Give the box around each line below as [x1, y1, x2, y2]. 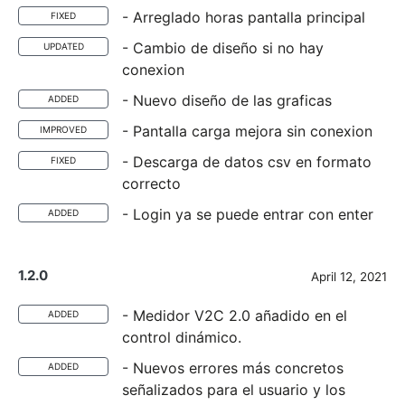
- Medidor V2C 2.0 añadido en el [122, 306, 347, 325]
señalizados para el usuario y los [122, 381, 345, 399]
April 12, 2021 [311, 269, 387, 284]
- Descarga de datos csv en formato [122, 153, 372, 171]
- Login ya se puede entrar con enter [122, 205, 373, 223]
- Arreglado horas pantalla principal [122, 8, 365, 26]
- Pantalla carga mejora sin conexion [122, 122, 372, 140]
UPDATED [42, 41, 84, 52]
